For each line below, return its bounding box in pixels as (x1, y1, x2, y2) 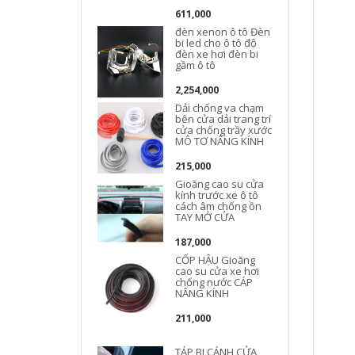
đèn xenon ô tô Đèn (175, 25, 271, 39)
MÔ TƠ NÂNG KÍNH (175, 134, 265, 148)
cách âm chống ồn (175, 199, 262, 213)
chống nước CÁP (175, 275, 254, 289)
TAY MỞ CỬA (175, 210, 235, 224)
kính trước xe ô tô (175, 188, 259, 202)
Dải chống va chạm (175, 101, 265, 115)
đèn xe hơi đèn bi (175, 47, 259, 61)
